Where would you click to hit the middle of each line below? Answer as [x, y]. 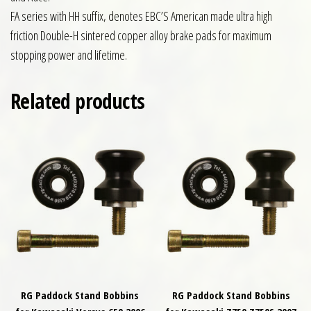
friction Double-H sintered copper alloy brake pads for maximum [141, 36]
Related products [78, 101]
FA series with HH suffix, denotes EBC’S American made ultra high [141, 16]
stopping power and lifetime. [69, 55]
